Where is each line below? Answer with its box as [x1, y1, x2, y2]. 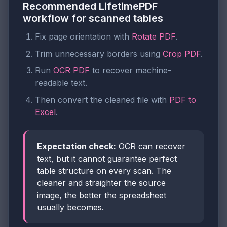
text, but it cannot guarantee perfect [37, 153, 177, 164]
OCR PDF [53, 65, 90, 76]
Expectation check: [37, 141, 116, 152]
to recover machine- [90, 65, 171, 76]
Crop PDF [163, 48, 201, 59]
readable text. [35, 78, 87, 88]
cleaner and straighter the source [37, 177, 166, 188]
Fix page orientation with [35, 31, 132, 42]
